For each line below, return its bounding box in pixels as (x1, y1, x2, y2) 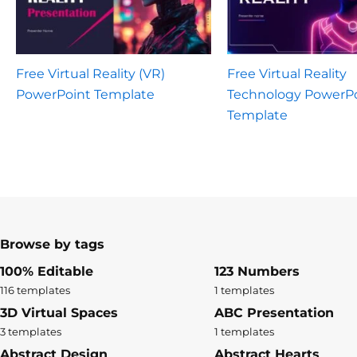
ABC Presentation (214, 304, 334, 320)
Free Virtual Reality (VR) (16, 66, 165, 82)
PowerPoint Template (16, 87, 155, 103)
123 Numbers (214, 263, 300, 279)
